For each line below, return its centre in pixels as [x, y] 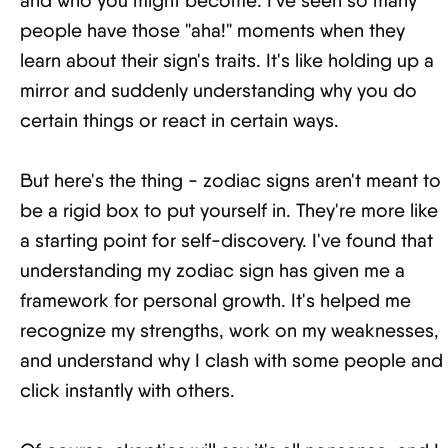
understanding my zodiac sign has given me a [212, 270]
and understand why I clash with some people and [231, 360]
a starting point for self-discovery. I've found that [226, 240]
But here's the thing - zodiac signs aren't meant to [230, 180]
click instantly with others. [127, 390]
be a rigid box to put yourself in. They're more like [229, 210]
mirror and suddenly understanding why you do [218, 90]
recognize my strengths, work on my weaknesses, [229, 330]
